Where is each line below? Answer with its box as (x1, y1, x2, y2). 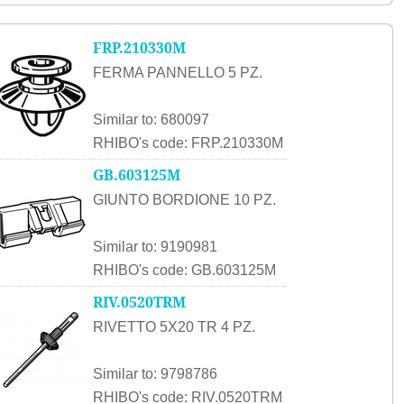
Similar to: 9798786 (93, 366, 217, 381)
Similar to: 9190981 (93, 239, 217, 254)
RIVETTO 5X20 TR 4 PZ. (93, 319, 255, 335)
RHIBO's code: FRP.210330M (93, 135, 283, 151)
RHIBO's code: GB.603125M (93, 262, 276, 278)
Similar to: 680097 (93, 112, 209, 127)
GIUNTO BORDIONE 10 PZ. (93, 192, 276, 207)
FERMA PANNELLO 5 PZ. (93, 65, 262, 80)
